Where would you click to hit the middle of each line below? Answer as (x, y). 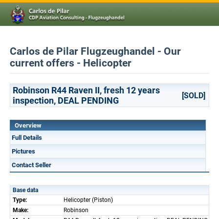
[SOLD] (194, 96)
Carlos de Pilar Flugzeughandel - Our (95, 51)
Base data (25, 190)
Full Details (27, 138)
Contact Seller (32, 165)
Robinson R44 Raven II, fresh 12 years (86, 90)
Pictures (23, 151)
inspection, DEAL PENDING (66, 100)
